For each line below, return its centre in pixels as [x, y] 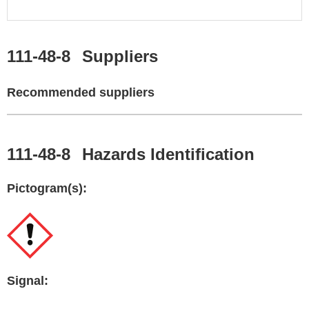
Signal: [28, 281]
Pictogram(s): [47, 188]
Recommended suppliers [81, 92]
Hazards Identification [166, 154]
